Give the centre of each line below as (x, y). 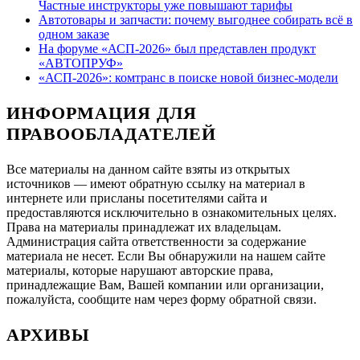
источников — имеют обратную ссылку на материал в (156, 183)
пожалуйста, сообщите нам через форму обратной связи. (162, 299)
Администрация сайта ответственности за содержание (156, 241)
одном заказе (74, 34)
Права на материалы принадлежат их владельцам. (144, 227)
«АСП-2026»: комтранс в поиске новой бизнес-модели (188, 77)
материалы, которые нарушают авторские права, (140, 270)
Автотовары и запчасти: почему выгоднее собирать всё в (196, 19)
